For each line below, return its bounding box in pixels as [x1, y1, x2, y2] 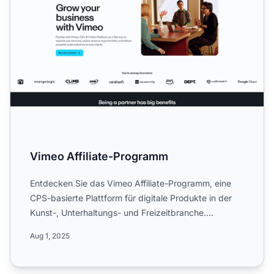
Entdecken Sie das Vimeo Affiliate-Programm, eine [30, 177, 231, 188]
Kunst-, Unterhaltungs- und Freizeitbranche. [30, 207, 206, 218]
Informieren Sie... [30, 221, 97, 232]
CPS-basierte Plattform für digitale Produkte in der [30, 192, 232, 203]
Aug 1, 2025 [30, 231, 70, 240]
